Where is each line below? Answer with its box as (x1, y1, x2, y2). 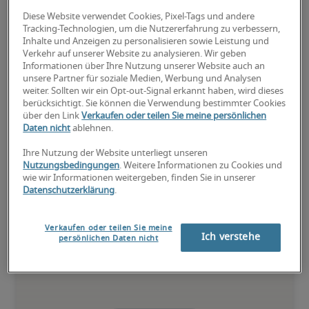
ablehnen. (70, 123, 114, 133)
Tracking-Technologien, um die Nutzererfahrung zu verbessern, (23, 24, 281, 34)
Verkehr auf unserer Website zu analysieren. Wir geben (23, 49, 247, 59)
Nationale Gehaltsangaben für (30, 166, 279, 195)
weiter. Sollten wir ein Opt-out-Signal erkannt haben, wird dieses (23, 86, 284, 96)
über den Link (23, 111, 82, 121)
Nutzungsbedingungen (23, 161, 120, 170)
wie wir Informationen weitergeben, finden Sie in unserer (23, 173, 256, 183)
